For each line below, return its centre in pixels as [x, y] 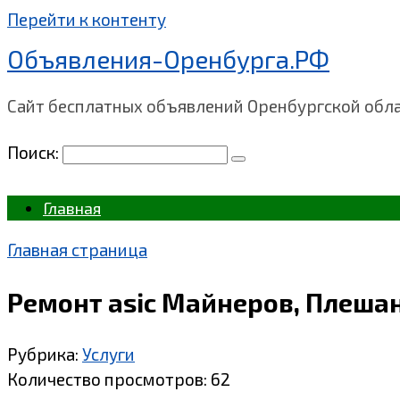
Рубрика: [43, 354]
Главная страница [77, 250]
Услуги [108, 354]
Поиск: [35, 152]
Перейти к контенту [87, 19]
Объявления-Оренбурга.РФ [168, 59]
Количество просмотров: [107, 379]
